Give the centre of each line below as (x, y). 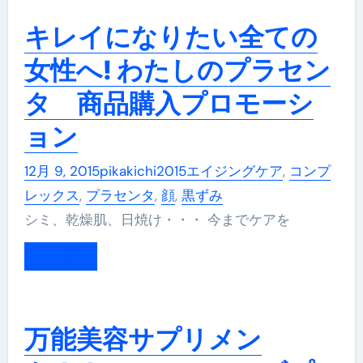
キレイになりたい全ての (171, 37)
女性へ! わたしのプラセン (177, 70)
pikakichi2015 (143, 171)
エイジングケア (234, 171)
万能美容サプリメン (143, 339)
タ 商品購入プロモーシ (169, 104)
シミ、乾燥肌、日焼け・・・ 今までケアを (164, 219)
